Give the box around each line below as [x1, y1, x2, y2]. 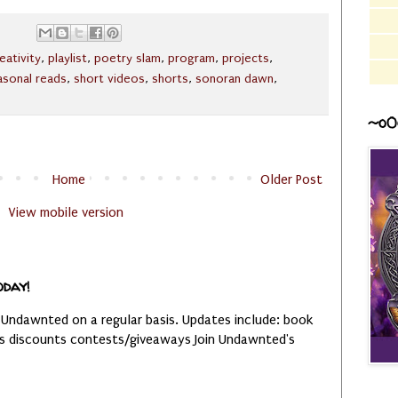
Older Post [260, 171, 322, 187]
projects [222, 51, 269, 66]
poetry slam [94, 51, 161, 66]
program [168, 51, 215, 66]
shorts [152, 71, 188, 86]
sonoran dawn [195, 71, 274, 86]
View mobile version [8, 203, 123, 220]
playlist [48, 51, 87, 66]
